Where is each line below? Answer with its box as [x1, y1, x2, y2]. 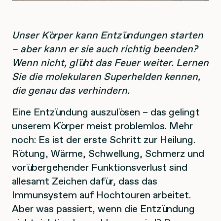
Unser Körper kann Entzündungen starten [12, 28, 203, 42]
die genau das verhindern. [12, 83, 130, 97]
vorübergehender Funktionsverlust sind [12, 160, 187, 174]
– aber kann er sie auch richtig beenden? [12, 41, 197, 56]
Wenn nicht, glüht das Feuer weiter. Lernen [12, 55, 209, 70]
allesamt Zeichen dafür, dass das [12, 174, 157, 188]
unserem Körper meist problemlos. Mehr [12, 118, 193, 133]
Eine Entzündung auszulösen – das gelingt [12, 105, 200, 119]
